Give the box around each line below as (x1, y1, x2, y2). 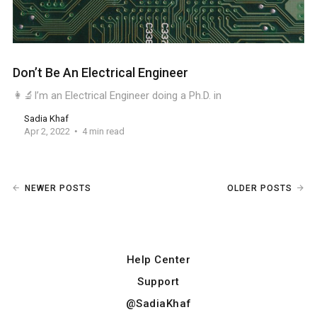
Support (137, 275, 180, 289)
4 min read (81, 126, 125, 137)
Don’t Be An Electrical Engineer (12, 65, 188, 81)
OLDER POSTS (227, 183, 293, 194)
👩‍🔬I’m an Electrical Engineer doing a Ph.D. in (12, 89, 221, 103)
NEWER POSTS (24, 183, 91, 194)
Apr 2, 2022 (23, 126, 70, 137)
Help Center (126, 253, 191, 267)
